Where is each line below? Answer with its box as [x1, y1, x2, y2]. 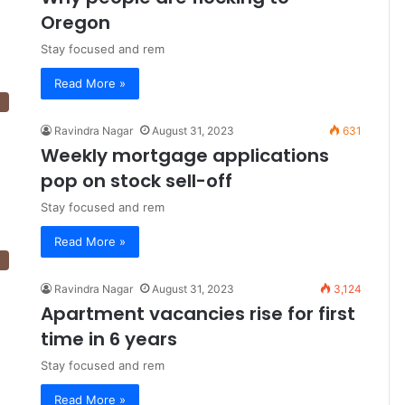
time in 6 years [41, 326, 177, 353]
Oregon [41, 10, 110, 36]
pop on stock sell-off [41, 168, 232, 194]
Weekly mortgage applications [41, 143, 329, 169]
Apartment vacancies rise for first [41, 301, 355, 327]
